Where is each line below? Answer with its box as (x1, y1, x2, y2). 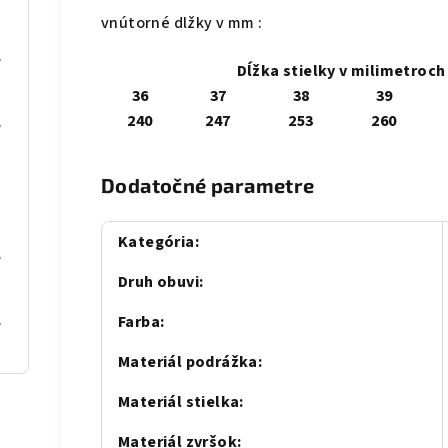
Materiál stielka (118, 391, 240, 414)
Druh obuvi (118, 271, 200, 294)
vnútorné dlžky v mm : (101, 12, 263, 35)
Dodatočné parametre (101, 173, 315, 198)
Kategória (118, 231, 195, 254)
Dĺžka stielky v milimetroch (236, 60, 446, 83)
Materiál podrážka (118, 351, 258, 374)
